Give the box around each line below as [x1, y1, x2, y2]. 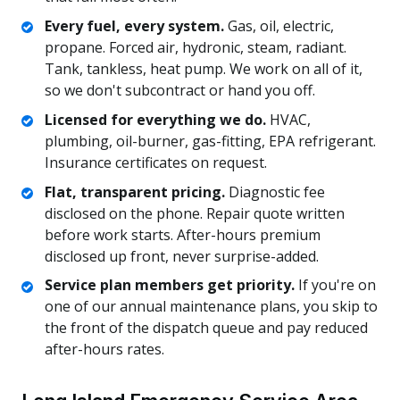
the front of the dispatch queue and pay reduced [44, 318, 368, 338]
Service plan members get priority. [44, 275, 295, 296]
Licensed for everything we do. [44, 109, 266, 129]
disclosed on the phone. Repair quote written [44, 203, 345, 223]
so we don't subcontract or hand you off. [44, 79, 315, 100]
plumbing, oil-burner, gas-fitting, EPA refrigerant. [44, 130, 376, 151]
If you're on [294, 275, 376, 296]
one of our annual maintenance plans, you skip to [44, 296, 378, 317]
